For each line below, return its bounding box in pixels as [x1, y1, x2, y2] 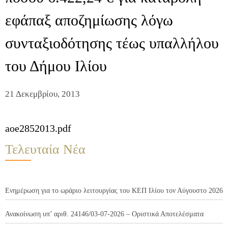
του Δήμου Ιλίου [5, 58, 107, 75]
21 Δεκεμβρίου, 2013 [5, 89, 80, 99]
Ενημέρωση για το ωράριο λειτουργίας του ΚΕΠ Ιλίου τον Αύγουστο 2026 [5, 187, 223, 195]
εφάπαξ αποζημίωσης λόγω [5, 12, 173, 29]
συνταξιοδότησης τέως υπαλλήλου [5, 35, 219, 52]
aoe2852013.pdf [5, 123, 71, 134]
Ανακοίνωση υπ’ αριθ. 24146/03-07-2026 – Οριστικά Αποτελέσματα [5, 210, 204, 218]
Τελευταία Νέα [5, 142, 85, 157]
